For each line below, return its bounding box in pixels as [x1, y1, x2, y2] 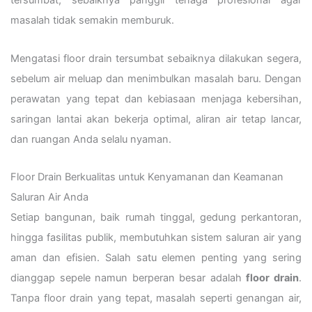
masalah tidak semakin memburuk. [10, 14, 174, 27]
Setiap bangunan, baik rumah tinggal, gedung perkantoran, [10, 211, 302, 224]
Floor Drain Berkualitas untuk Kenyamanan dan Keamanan [10, 171, 283, 184]
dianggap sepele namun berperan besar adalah [10, 272, 247, 285]
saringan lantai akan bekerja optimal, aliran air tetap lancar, [10, 112, 302, 125]
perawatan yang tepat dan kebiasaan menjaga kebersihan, [10, 92, 302, 105]
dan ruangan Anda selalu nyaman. [10, 132, 171, 146]
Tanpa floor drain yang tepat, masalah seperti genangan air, [10, 292, 302, 305]
